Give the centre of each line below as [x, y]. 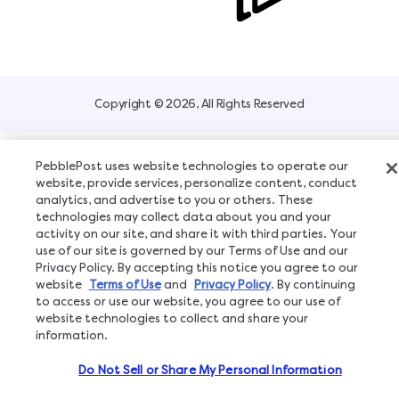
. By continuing [313, 285]
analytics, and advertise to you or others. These [174, 200]
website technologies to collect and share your [171, 318]
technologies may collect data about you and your [183, 217]
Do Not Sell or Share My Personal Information [210, 370]
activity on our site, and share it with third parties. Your [196, 234]
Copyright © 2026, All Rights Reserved [199, 104]
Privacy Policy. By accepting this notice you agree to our [196, 268]
